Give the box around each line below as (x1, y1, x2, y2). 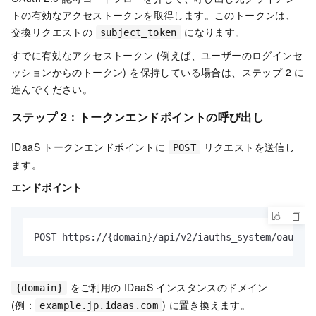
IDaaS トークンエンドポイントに (11, 139, 169, 154)
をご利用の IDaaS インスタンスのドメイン (67, 279, 268, 294)
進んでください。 (11, 82, 93, 97)
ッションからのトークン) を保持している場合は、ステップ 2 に (11, 65, 305, 80)
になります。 (181, 25, 245, 39)
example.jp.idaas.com (39, 299, 159, 311)
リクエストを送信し (200, 139, 296, 154)
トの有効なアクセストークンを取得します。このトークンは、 (11, 8, 296, 23)
